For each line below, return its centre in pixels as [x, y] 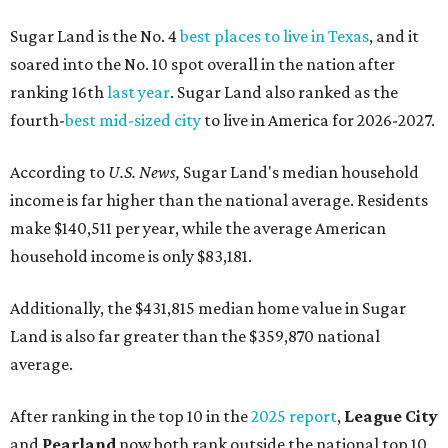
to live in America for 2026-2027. [318, 120]
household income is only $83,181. [131, 256]
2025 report [294, 416]
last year [138, 92]
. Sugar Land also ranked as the [284, 92]
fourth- [37, 120]
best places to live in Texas [274, 36]
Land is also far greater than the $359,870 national [195, 336]
